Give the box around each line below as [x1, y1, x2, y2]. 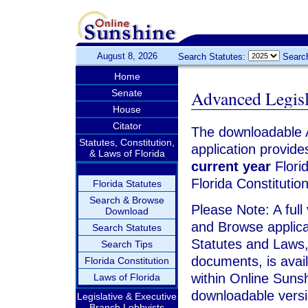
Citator [112, 120, 142, 131]
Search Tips [101, 239, 153, 250]
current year [190, 159, 271, 174]
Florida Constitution [85, 255, 169, 266]
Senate [111, 87, 142, 98]
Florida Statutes [92, 178, 162, 189]
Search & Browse [89, 195, 164, 206]
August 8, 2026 [96, 51, 157, 61]
